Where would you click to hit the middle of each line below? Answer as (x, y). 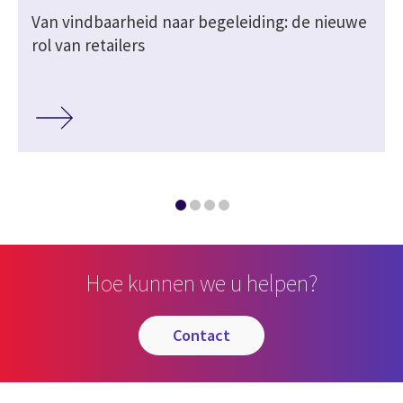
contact (206, 335)
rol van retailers (88, 45)
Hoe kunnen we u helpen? (201, 282)
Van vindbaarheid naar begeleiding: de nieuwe (199, 22)
